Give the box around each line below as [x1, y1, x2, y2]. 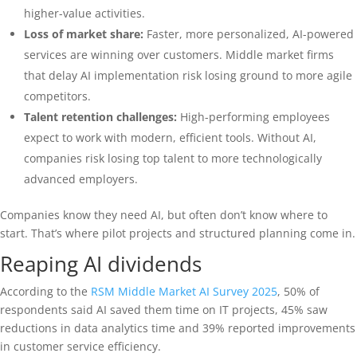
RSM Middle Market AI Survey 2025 [91, 284, 277, 299]
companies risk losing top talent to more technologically [24, 151, 322, 166]
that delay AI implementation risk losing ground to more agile [24, 68, 352, 83]
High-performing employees [177, 109, 330, 124]
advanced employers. [24, 171, 138, 186]
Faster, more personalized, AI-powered [143, 26, 354, 41]
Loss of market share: [24, 26, 143, 41]
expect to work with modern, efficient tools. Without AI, [24, 130, 316, 145]
